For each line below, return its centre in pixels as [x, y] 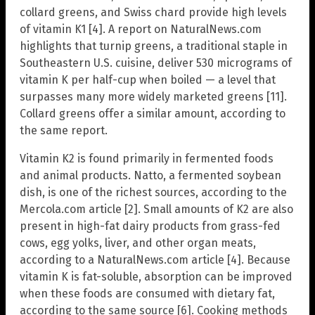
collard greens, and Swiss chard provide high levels [153, 12]
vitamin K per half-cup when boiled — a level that [148, 79]
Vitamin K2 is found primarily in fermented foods [147, 158]
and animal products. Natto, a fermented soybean [150, 175]
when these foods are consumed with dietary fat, [147, 293]
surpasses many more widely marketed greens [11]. [153, 96]
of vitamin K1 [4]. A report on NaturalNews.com [141, 29]
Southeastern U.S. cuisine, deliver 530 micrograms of [156, 63]
